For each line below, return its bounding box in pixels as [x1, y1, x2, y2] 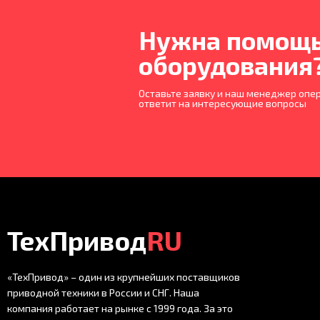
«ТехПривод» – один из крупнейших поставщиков [7, 271, 240, 284]
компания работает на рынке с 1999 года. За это [7, 302, 233, 315]
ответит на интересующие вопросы [138, 96, 306, 109]
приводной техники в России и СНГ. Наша [7, 286, 199, 299]
